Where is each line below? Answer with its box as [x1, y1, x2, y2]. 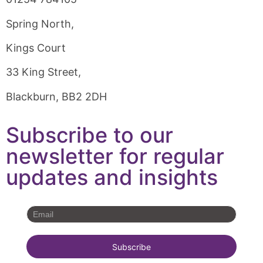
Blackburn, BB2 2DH [6, 90, 107, 103]
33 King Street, [6, 66, 81, 79]
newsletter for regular [6, 143, 224, 170]
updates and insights [6, 164, 218, 191]
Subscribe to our [6, 122, 173, 149]
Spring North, [6, 17, 74, 30]
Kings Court [6, 41, 66, 54]
